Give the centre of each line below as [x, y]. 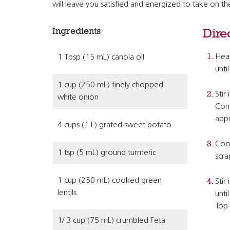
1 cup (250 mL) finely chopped [110, 85]
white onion [78, 98]
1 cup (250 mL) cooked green [110, 181]
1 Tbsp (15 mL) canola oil [101, 57]
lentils [67, 193]
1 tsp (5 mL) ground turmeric [107, 153]
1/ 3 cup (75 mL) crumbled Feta [111, 221]
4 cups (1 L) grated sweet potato [114, 125]
